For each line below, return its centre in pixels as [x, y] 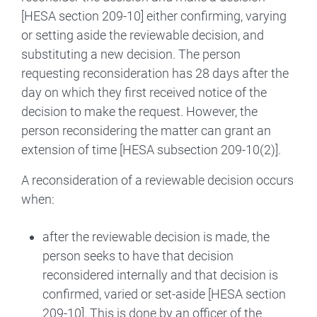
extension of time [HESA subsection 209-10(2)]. [151, 149]
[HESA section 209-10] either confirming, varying [154, 16]
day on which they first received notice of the [144, 92]
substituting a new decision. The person [131, 54]
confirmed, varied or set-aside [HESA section [164, 294]
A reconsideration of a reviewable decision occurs [157, 180]
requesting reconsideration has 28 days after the [155, 73]
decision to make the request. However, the [139, 111]
